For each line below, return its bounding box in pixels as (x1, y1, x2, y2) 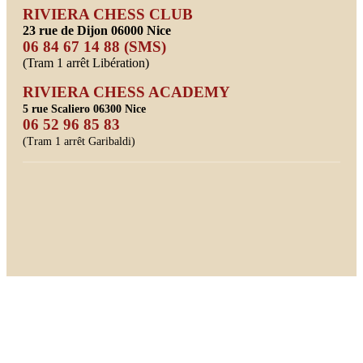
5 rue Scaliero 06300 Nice (23, 102, 146, 115)
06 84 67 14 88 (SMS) (23, 37, 166, 55)
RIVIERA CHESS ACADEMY (23, 83, 230, 100)
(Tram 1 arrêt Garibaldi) (23, 135, 135, 147)
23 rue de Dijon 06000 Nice (23, 23, 171, 37)
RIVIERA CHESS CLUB (23, 5, 193, 23)
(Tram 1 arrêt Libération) (23, 55, 149, 70)
